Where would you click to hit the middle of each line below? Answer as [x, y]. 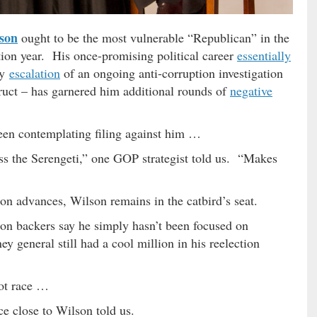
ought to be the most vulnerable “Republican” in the [154, 38]
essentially [264, 56]
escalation [35, 73]
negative [251, 91]
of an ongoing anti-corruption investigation [172, 73]
